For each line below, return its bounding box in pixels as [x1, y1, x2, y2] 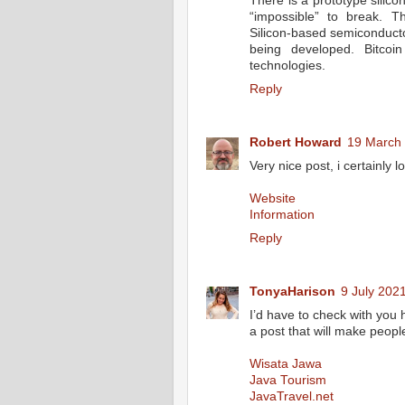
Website [250, 191, 296, 205]
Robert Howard [250, 135, 342, 149]
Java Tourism [250, 372, 326, 387]
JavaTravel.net [250, 389, 334, 403]
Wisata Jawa [250, 356, 322, 371]
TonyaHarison [250, 284, 335, 298]
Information [250, 207, 315, 221]
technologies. [250, 59, 325, 73]
